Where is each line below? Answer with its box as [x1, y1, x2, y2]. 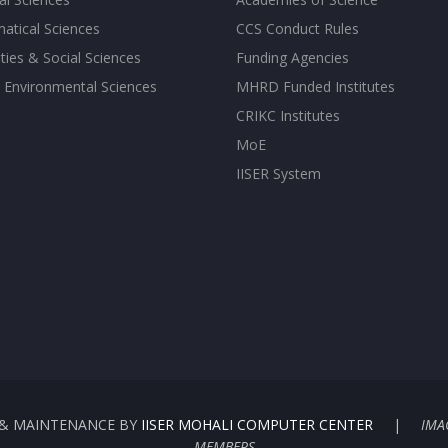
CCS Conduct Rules [236, 19, 359, 38]
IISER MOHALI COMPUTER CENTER [141, 415, 373, 434]
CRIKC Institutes [236, 106, 340, 125]
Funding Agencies [236, 48, 349, 67]
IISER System [236, 164, 321, 183]
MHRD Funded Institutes [236, 77, 395, 96]
